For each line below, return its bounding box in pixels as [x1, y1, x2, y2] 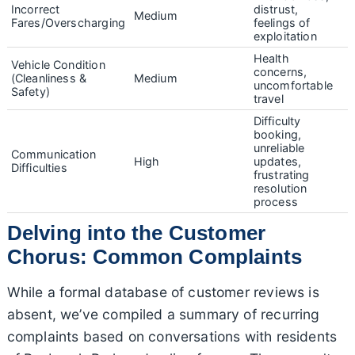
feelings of [253, 15, 311, 29]
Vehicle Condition [10, 57, 105, 71]
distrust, [253, 2, 299, 16]
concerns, [253, 64, 307, 78]
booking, [253, 127, 302, 141]
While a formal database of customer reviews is [6, 283, 319, 300]
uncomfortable [253, 78, 333, 92]
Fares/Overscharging [10, 15, 126, 29]
